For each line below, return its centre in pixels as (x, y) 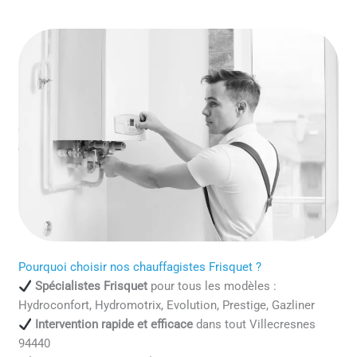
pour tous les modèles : (212, 286)
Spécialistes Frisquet (91, 286)
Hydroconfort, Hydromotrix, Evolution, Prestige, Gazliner (167, 306)
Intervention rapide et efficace (114, 325)
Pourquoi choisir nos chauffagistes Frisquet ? (140, 267)
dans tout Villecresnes (254, 325)
